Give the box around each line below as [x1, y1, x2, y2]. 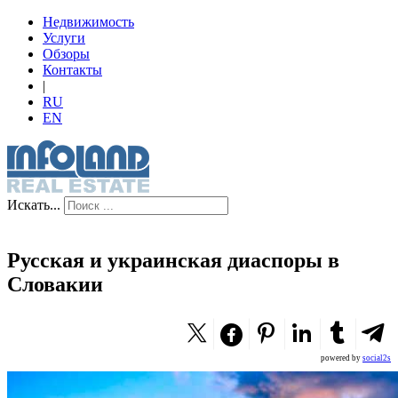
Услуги [43, 30, 85, 45]
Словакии [7, 272, 103, 296]
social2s [362, 353, 391, 362]
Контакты [43, 62, 102, 77]
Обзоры [43, 46, 90, 61]
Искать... [7, 197, 60, 212]
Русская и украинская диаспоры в [7, 248, 339, 272]
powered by [321, 353, 362, 362]
